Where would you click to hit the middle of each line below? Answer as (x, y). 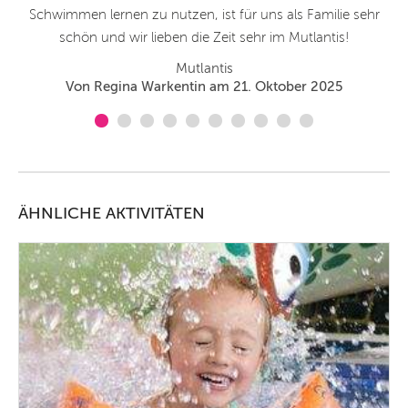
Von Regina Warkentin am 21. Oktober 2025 (204, 87)
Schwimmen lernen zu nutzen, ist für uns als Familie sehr (204, 15)
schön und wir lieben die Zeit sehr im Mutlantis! (204, 38)
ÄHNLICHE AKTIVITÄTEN (112, 214)
